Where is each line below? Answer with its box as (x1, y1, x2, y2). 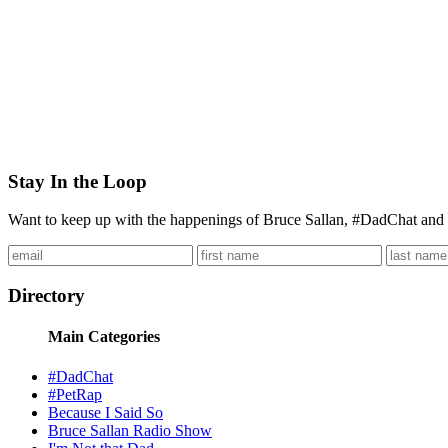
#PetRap (48, 385, 102, 403)
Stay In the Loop (8, 170, 147, 192)
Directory (8, 285, 85, 307)
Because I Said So (48, 403, 163, 421)
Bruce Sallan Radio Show (48, 421, 212, 439)
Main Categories (48, 328, 160, 346)
